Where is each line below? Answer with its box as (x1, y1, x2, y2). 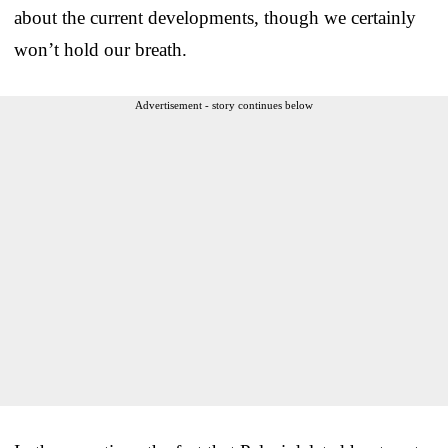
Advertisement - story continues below (135, 98, 313, 111)
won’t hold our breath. (14, 38, 187, 60)
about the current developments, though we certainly (14, 6, 416, 28)
